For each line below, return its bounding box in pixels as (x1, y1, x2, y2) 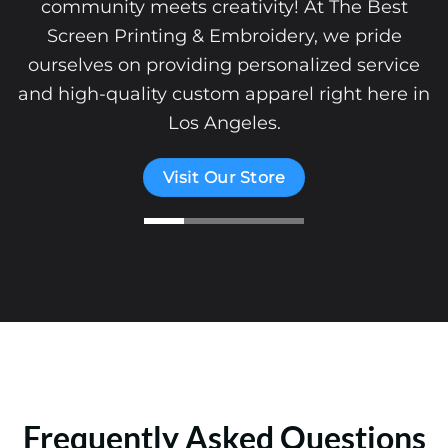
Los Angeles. (167, 110, 281, 134)
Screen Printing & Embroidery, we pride (46, 23, 402, 47)
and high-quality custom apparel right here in (18, 81, 430, 105)
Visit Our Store (163, 167, 285, 187)
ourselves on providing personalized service (28, 52, 420, 76)
